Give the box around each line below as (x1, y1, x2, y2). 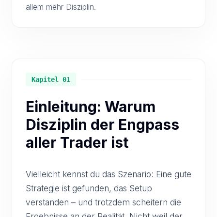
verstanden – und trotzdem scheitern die (26, 197, 181, 207)
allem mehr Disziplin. (26, 2, 96, 12)
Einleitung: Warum (26, 98, 155, 115)
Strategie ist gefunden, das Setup (26, 183, 152, 193)
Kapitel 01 (31, 76, 70, 83)
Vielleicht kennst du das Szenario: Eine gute (26, 169, 191, 179)
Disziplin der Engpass (26, 116, 179, 133)
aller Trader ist (26, 134, 128, 151)
